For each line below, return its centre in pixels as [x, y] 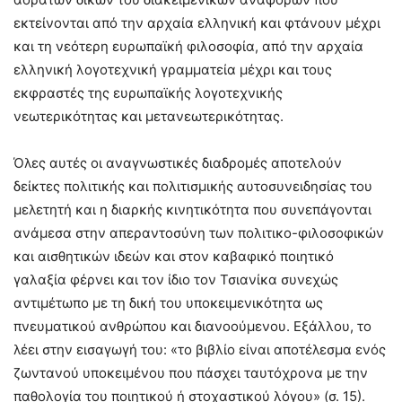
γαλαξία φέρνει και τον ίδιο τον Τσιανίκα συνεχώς [176, 280]
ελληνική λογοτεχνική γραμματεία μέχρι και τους [173, 70]
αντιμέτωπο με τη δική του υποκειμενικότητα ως [168, 303]
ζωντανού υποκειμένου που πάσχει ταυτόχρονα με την [191, 373]
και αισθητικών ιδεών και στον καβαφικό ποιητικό [174, 257]
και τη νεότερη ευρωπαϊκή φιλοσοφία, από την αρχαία [188, 47]
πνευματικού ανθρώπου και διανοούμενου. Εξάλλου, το [192, 327]
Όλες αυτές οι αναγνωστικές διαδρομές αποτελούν [178, 163]
